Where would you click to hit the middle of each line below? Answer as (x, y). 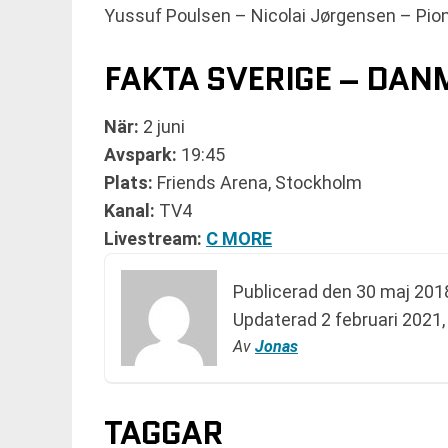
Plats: (130, 182)
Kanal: (131, 210)
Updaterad (277, 319)
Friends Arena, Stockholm (259, 182)
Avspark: (140, 154)
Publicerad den (294, 291)
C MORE (239, 238)
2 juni (164, 126)
